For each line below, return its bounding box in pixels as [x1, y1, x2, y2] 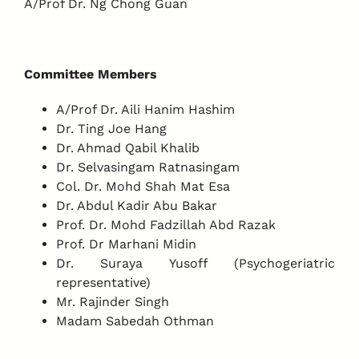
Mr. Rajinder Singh [55, 294, 169, 309]
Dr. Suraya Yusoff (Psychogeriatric [55, 256, 336, 271]
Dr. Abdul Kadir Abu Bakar [55, 198, 217, 213]
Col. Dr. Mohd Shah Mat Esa [55, 179, 230, 194]
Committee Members [23, 67, 157, 82]
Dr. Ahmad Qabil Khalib [55, 140, 200, 155]
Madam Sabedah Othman [55, 313, 214, 329]
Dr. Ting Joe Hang [55, 121, 167, 136]
